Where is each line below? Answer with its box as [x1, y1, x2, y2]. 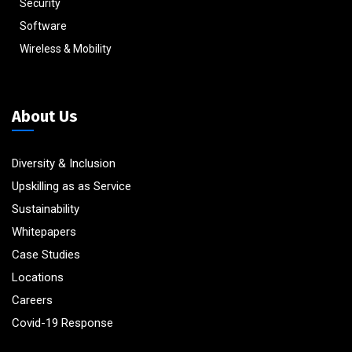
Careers [12, 292, 53, 307]
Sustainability [12, 201, 79, 216]
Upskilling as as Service [12, 178, 131, 193]
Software [20, 19, 67, 32]
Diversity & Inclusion [12, 156, 115, 170]
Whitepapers [12, 224, 76, 239]
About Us [12, 106, 78, 126]
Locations [12, 269, 64, 284]
